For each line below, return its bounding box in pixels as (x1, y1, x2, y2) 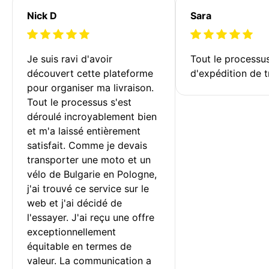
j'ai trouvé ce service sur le (27, 182, 152, 195)
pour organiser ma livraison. (27, 81, 157, 94)
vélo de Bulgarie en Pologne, (27, 168, 160, 180)
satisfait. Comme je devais (27, 139, 150, 151)
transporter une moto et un (27, 153, 154, 166)
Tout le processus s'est (27, 95, 134, 108)
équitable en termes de (27, 240, 134, 252)
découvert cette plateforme (27, 67, 156, 79)
